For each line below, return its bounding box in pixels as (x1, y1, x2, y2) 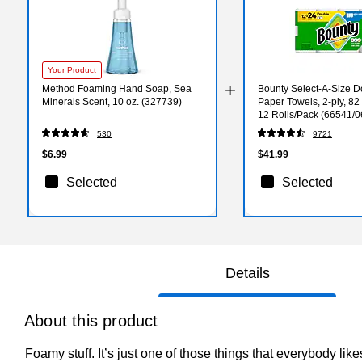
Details (225, 264, 270, 281)
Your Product (48, 65, 96, 74)
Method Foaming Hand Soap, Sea (42, 82, 192, 95)
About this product (24, 311, 158, 330)
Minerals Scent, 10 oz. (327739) (42, 95, 182, 107)
